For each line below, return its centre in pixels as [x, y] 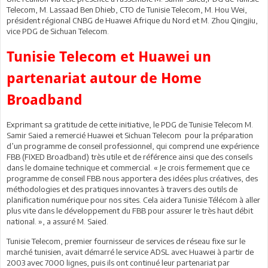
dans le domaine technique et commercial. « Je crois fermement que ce [128, 167]
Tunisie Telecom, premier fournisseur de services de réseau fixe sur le [126, 241]
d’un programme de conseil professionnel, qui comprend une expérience [133, 146]
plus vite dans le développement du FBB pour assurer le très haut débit [130, 210]
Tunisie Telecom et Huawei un [109, 57]
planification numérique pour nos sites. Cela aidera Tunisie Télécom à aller [133, 200]
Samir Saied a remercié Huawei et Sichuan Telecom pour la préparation [130, 135]
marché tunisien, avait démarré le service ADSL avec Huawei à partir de [130, 252]
